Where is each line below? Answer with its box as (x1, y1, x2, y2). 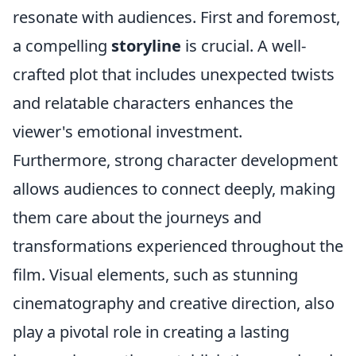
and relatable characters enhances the (13, 92, 293, 114)
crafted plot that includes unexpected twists (13, 64, 335, 85)
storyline (111, 35, 181, 56)
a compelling (13, 35, 111, 56)
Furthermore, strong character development (13, 149, 338, 171)
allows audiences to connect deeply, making (13, 178, 335, 199)
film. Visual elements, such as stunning (13, 264, 298, 285)
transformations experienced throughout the (13, 235, 343, 257)
